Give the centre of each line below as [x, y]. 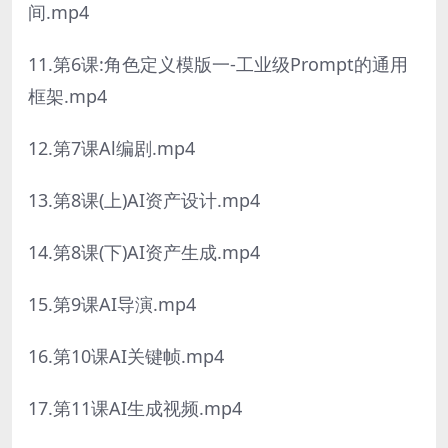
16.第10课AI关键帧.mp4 [126, 355]
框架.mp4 [67, 95]
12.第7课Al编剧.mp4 [111, 147]
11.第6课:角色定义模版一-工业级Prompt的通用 [218, 63]
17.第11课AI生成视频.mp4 [135, 407]
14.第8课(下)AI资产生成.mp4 [144, 251]
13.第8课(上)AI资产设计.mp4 [144, 199]
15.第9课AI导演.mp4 [112, 303]
